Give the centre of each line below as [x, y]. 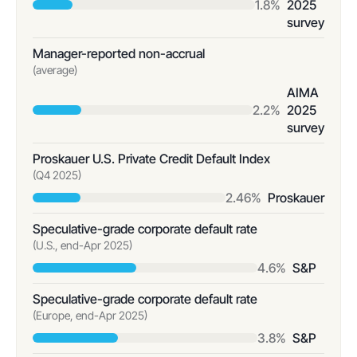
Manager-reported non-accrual [119, 53]
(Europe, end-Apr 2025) [90, 315]
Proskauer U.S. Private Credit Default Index [151, 159]
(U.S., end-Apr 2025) [82, 245]
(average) [55, 70]
